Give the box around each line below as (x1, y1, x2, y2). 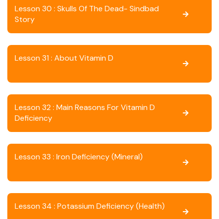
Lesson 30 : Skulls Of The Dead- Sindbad (15, 3, 159, 14)
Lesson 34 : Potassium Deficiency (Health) (15, 201, 165, 211)
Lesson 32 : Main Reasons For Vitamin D (15, 102, 155, 112)
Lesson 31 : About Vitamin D (15, 53, 113, 63)
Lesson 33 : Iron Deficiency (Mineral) (15, 152, 143, 162)
